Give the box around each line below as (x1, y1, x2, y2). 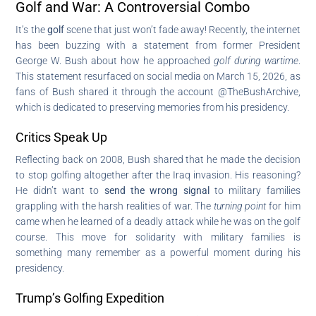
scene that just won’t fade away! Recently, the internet (63, 23, 300, 35)
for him (266, 200, 300, 212)
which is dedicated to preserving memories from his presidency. (16, 101, 290, 113)
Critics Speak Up (16, 129, 108, 145)
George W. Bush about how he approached (16, 54, 214, 66)
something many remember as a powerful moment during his (16, 246, 300, 258)
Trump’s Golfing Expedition (16, 290, 165, 305)
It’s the (16, 23, 47, 35)
